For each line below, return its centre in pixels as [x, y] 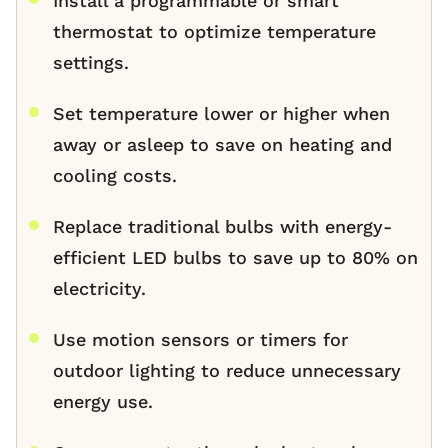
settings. [91, 63]
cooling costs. [115, 176]
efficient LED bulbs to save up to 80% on [235, 258]
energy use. [103, 402]
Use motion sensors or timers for [200, 340]
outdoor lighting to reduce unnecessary [227, 371]
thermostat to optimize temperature [214, 32]
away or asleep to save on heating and [222, 145]
